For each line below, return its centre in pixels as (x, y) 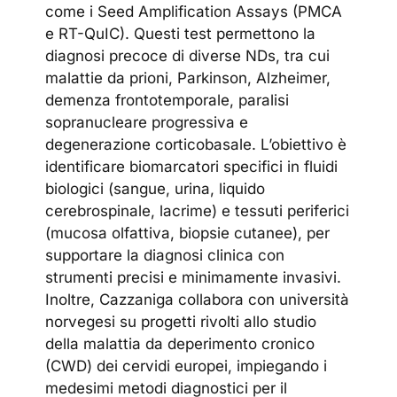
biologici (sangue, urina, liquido (156, 188)
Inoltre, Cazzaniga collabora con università (198, 299)
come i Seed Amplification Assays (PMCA (194, 11)
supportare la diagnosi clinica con (165, 255)
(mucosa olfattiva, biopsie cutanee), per (188, 233)
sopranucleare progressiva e (147, 122)
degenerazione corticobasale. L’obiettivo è (196, 144)
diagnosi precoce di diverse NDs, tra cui (188, 55)
